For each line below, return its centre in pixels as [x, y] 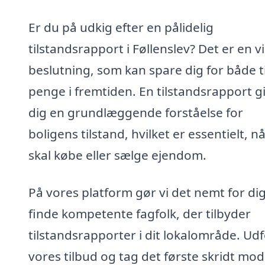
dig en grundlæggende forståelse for [136, 112]
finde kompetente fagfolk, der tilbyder [140, 214]
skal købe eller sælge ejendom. [117, 155]
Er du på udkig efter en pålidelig [121, 27]
